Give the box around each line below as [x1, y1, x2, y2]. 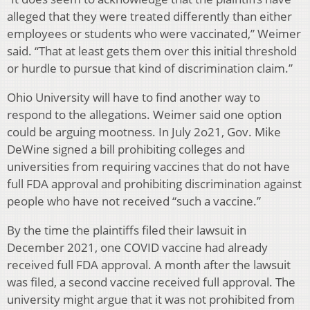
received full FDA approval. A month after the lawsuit [7, 257, 291, 273]
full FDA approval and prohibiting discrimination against [7, 176, 302, 192]
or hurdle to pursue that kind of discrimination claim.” [7, 60, 295, 77]
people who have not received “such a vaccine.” [7, 193, 261, 210]
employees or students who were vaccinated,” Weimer [7, 26, 301, 42]
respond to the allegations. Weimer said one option [7, 107, 282, 123]
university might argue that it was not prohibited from [7, 291, 295, 308]
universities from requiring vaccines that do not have [7, 158, 290, 175]
